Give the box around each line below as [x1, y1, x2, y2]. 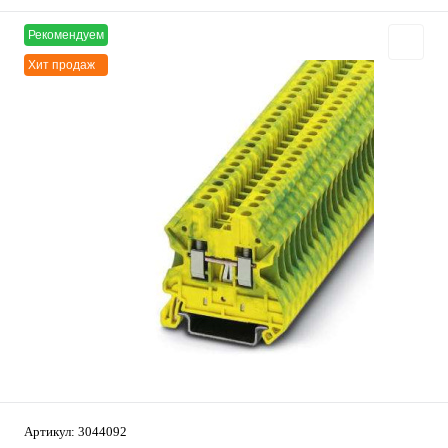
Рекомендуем [28, 28, 104, 42]
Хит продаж [28, 58, 95, 72]
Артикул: [24, 424, 78, 439]
